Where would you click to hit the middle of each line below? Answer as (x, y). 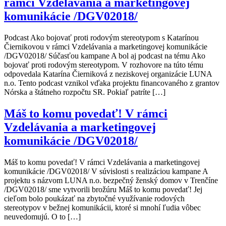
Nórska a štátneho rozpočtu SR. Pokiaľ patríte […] (85, 92)
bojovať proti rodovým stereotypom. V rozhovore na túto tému (104, 65)
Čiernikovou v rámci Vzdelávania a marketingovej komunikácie (106, 47)
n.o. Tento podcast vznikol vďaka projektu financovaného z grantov (112, 83)
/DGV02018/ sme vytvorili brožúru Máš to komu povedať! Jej (103, 190)
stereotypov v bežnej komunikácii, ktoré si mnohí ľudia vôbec (102, 208)
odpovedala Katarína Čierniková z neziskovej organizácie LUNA (108, 74)
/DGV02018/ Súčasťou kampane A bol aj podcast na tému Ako (105, 56)
